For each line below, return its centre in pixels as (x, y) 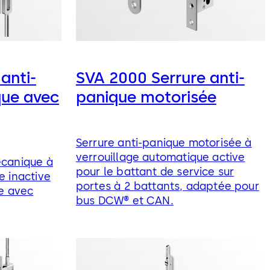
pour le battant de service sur (155, 171)
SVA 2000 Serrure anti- (160, 78)
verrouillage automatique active (160, 157)
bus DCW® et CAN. (124, 200)
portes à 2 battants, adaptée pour (167, 186)
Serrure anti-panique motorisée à (164, 143)
